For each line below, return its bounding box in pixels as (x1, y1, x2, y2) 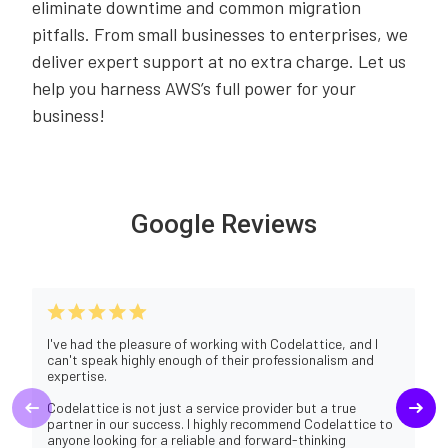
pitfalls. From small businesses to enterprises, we (32, 22, 408, 45)
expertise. (47, 366, 107, 384)
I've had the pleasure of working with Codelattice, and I (47, 334, 378, 352)
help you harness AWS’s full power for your (32, 76, 356, 99)
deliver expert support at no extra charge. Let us (32, 49, 406, 72)
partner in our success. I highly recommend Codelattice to (47, 414, 393, 432)
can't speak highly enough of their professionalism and (47, 350, 374, 368)
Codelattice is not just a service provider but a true (47, 398, 356, 416)
